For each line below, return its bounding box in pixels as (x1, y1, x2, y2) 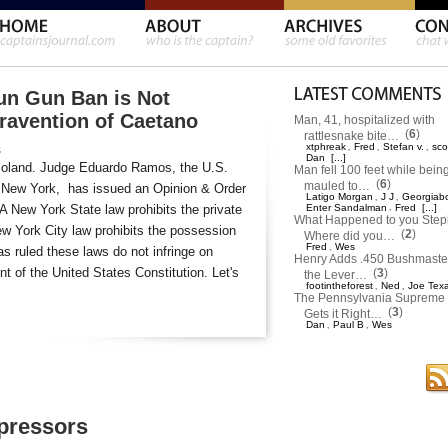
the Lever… (304, 268, 367, 279)
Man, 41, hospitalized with (294, 113, 435, 127)
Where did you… (304, 229, 395, 240)
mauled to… (304, 179, 370, 190)
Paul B (333, 319, 364, 330)
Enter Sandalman (306, 202, 387, 213)
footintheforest (306, 280, 373, 291)
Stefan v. (383, 141, 424, 152)
